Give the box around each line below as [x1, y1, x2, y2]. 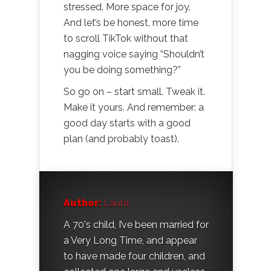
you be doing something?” [64, 64, 181, 76]
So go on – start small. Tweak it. [64, 85, 205, 97]
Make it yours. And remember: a [64, 101, 204, 113]
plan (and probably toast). [64, 132, 179, 145]
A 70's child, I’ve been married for [64, 218, 209, 230]
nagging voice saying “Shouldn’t [64, 48, 204, 60]
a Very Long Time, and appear [64, 234, 197, 246]
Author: [64, 197, 101, 209]
